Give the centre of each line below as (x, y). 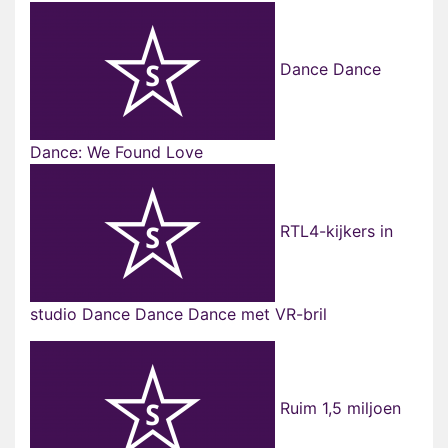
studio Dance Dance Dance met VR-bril (178, 314)
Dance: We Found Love (116, 152)
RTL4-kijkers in (334, 231)
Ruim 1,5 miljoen (338, 408)
